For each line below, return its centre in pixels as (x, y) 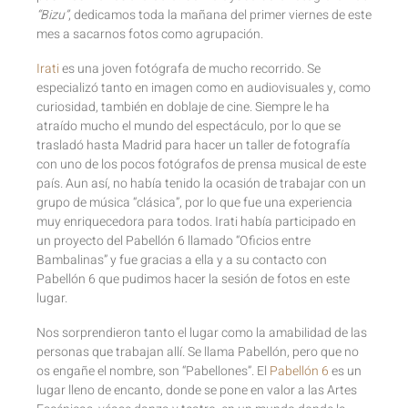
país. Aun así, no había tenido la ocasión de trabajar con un (201, 184)
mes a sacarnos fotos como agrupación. (150, 35)
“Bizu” (52, 15)
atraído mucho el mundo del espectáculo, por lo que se (189, 127)
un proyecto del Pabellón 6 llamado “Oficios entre (173, 241)
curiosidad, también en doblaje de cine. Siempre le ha (183, 107)
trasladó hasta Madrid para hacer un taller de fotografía (194, 146)
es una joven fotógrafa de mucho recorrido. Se (190, 69)
